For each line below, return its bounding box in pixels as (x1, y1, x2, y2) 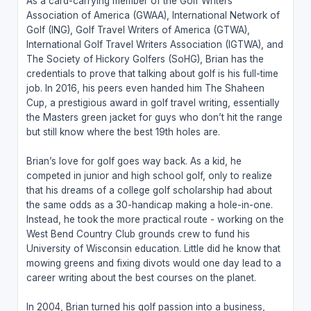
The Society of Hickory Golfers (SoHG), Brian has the (26, 53, 264, 65)
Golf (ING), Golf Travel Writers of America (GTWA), (26, 24, 250, 35)
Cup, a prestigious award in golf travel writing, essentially (26, 96, 280, 108)
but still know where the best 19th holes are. (26, 126, 220, 137)
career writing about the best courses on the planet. (26, 271, 256, 283)
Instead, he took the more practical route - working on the (26, 213, 284, 225)
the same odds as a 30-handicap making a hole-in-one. (26, 199, 273, 210)
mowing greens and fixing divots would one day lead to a (26, 257, 281, 269)
